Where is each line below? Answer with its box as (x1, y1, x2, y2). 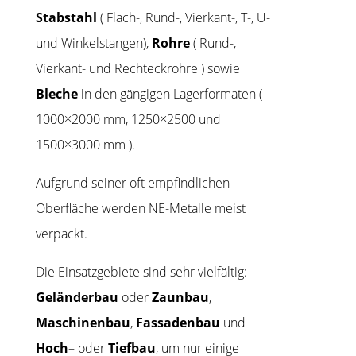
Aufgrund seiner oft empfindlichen (35, 174, 230, 192)
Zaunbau (151, 288, 209, 307)
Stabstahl (35, 9, 97, 27)
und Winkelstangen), (35, 34, 152, 52)
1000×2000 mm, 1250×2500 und (35, 110, 221, 129)
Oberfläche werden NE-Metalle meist (35, 199, 246, 218)
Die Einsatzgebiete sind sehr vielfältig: (35, 263, 247, 281)
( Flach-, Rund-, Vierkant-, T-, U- (96, 9, 270, 27)
